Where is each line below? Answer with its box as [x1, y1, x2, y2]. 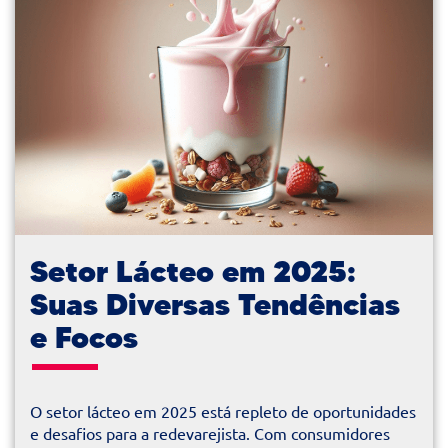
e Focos [30, 318, 138, 357]
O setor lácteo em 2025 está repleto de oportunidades [30, 401, 416, 422]
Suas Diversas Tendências [30, 285, 400, 324]
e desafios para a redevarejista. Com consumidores [30, 423, 390, 444]
